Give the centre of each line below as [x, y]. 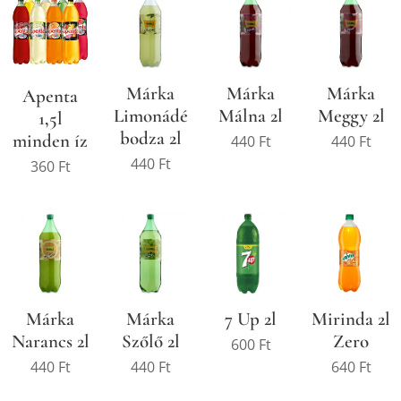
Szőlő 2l [150, 341]
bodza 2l [150, 138]
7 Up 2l [251, 319]
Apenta [50, 96]
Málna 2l [251, 115]
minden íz [50, 141]
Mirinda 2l [351, 319]
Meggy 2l [351, 115]
